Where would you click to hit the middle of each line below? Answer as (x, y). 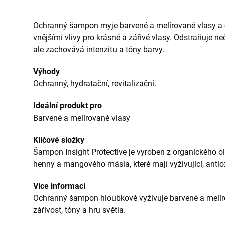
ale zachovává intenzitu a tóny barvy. (99, 49)
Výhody (46, 72)
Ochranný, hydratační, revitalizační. (95, 84)
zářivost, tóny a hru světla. (79, 210)
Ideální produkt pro (68, 106)
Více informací (59, 186)
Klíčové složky (59, 140)
